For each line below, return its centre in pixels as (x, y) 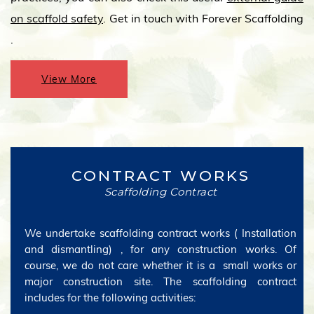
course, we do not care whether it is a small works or (161, 265)
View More (69, 79)
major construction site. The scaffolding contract (161, 281)
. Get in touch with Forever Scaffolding (203, 18)
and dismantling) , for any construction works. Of (161, 249)
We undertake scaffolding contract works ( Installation (161, 233)
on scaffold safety (57, 18)
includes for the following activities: (110, 298)
